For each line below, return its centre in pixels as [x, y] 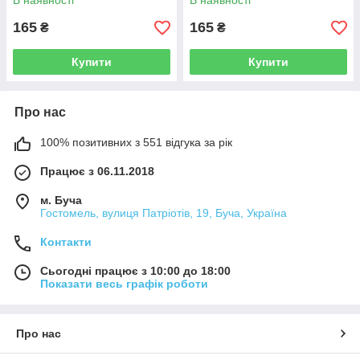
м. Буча [61, 200]
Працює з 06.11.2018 [97, 171]
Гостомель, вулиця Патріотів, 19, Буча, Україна [164, 213]
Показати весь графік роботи [124, 284]
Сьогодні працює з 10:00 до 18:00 [135, 271]
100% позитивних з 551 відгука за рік [136, 142]
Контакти [66, 242]
